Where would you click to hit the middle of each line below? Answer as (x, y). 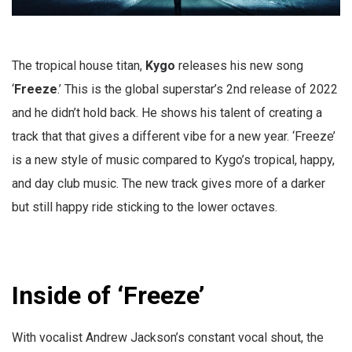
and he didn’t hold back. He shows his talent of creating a (167, 113)
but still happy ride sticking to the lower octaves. (145, 207)
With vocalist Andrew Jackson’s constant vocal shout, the (168, 338)
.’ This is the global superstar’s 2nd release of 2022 (198, 90)
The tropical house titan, (79, 66)
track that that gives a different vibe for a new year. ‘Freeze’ (174, 137)
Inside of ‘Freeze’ (108, 296)
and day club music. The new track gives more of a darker (169, 184)
